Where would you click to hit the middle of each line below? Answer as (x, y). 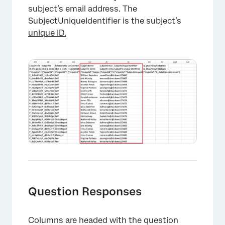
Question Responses (85, 192)
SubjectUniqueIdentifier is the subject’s (105, 21)
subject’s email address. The (83, 9)
